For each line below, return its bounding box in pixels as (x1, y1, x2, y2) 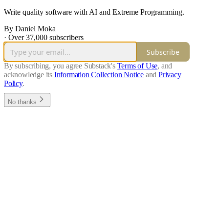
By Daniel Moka (4, 24, 56, 33)
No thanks (8, 98, 37, 106)
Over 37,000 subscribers (8, 33, 84, 42)
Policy (4, 79, 22, 88)
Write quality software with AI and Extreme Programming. (4, 8, 184, 17)
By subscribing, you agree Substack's (4, 62, 115, 70)
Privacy (158, 70, 181, 79)
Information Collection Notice (54, 70, 144, 79)
